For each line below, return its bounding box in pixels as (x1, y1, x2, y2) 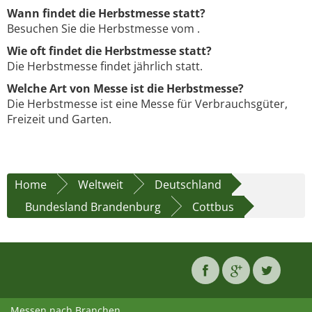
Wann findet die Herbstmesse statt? (7, 6, 205, 22)
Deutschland (155, 177, 221, 193)
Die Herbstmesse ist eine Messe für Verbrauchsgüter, (7, 96, 288, 112)
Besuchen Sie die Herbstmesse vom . (7, 21, 200, 37)
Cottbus (192, 199, 234, 215)
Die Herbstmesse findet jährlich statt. (7, 58, 203, 75)
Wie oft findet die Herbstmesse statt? (7, 43, 212, 59)
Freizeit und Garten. (7, 111, 111, 127)
